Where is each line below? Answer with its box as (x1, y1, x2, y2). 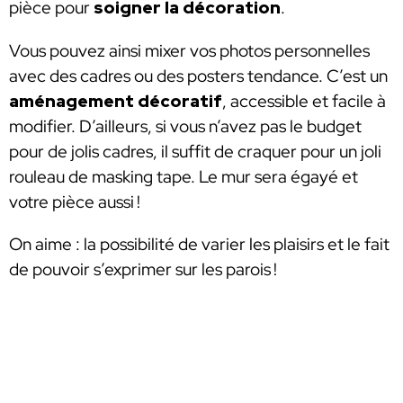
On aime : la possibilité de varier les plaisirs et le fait (9, 233, 390, 256)
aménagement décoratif (9, 89, 222, 112)
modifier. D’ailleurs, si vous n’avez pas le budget (9, 114, 362, 138)
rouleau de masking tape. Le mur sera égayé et (9, 165, 358, 188)
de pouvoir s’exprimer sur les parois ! (9, 258, 277, 282)
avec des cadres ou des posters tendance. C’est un (9, 64, 388, 87)
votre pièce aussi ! (9, 190, 144, 213)
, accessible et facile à (222, 89, 386, 112)
